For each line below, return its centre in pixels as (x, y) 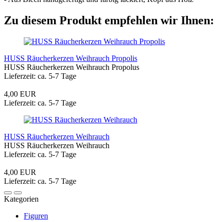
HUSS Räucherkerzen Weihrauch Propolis (71, 58)
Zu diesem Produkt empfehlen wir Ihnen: (109, 20)
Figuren (36, 216)
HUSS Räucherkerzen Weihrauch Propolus (72, 67)
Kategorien (21, 199)
